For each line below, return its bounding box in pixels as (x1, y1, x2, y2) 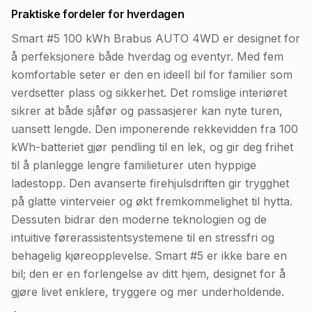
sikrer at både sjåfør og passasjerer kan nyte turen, (11, 104, 283, 118)
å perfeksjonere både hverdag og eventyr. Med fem (11, 49, 283, 63)
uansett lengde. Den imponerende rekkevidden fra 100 (11, 122, 298, 136)
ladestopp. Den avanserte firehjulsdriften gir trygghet (11, 176, 289, 190)
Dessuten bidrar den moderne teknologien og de (11, 212, 267, 226)
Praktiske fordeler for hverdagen (11, 7, 185, 21)
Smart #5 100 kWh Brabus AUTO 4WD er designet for (11, 31, 300, 45)
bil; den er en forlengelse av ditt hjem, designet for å (11, 267, 286, 281)
